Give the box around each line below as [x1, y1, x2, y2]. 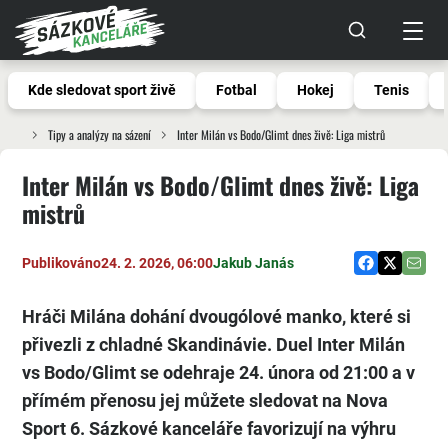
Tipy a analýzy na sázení [48, 126, 151, 143]
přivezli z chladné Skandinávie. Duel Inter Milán [22, 334, 405, 355]
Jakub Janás [213, 254, 294, 271]
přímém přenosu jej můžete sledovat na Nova [22, 390, 388, 411]
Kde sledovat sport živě [28, 82, 176, 98]
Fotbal [216, 82, 257, 98]
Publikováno [22, 254, 101, 271]
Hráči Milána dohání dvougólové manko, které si [22, 306, 411, 327]
